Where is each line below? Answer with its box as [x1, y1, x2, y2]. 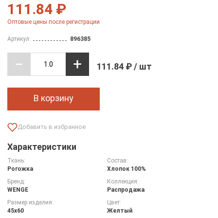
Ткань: [7, 157, 25, 164]
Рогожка [7, 165, 33, 172]
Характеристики [7, 141, 76, 152]
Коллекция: [107, 178, 139, 185]
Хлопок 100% [107, 165, 146, 172]
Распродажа [107, 186, 145, 193]
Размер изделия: [7, 199, 54, 206]
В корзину [34, 92, 73, 103]
